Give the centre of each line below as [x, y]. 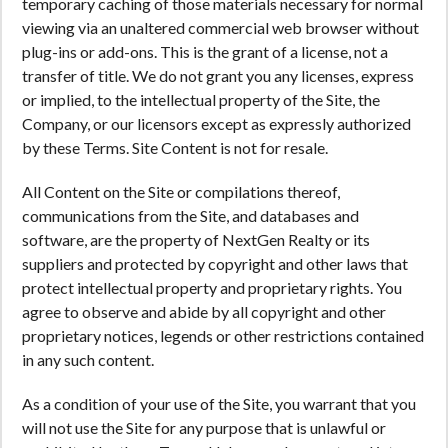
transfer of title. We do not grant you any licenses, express [218, 75]
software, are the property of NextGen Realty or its [196, 239]
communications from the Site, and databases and [190, 215]
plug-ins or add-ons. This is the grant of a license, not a [205, 51]
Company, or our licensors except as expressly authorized [216, 123]
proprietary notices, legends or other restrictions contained [223, 335]
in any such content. [88, 359]
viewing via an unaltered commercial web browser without [220, 27]
